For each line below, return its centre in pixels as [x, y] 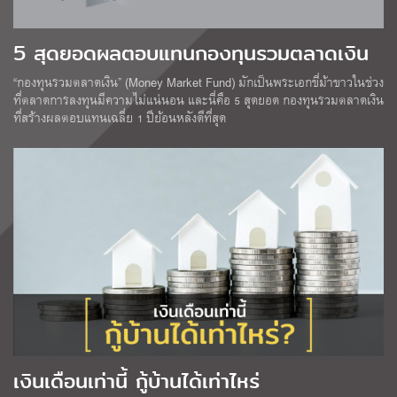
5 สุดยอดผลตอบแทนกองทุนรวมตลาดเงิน [191, 53]
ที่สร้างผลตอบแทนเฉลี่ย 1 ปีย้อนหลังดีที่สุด [120, 117]
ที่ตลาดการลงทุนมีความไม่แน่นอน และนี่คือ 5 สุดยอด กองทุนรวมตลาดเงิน [198, 99]
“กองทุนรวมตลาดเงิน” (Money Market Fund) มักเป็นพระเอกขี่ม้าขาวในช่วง [198, 82]
